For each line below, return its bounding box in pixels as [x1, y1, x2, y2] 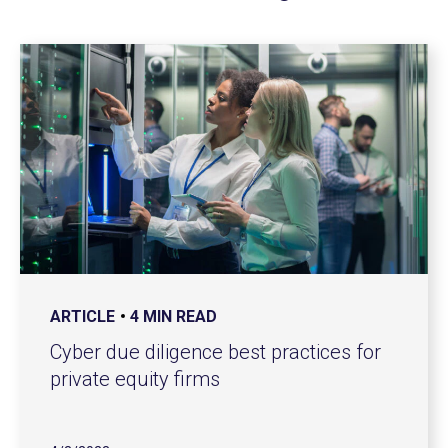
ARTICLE [50, 306, 115, 326]
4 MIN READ [130, 306, 217, 326]
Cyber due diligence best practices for [50, 339, 381, 364]
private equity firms [50, 366, 220, 391]
